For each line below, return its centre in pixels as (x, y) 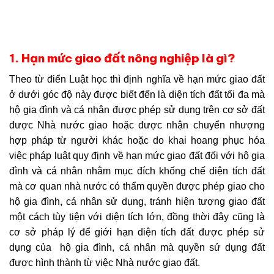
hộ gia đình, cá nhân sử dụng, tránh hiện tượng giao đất (137, 201)
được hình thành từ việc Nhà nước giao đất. (105, 262)
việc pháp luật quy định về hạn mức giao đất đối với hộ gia (137, 155)
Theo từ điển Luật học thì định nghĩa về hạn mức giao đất (137, 79)
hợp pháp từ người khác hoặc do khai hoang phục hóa (137, 140)
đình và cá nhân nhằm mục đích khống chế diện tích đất (137, 171)
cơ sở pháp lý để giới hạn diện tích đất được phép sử (137, 232)
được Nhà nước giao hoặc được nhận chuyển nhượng (137, 125)
